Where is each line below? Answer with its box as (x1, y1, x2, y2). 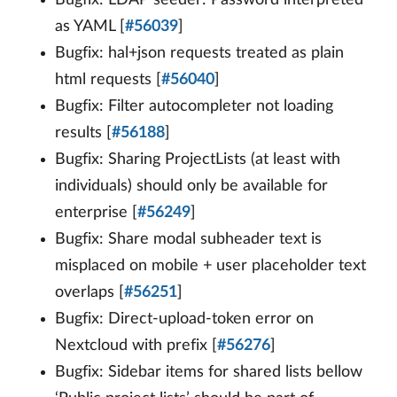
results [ (55, 125, 112, 142)
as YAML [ (55, 19, 125, 35)
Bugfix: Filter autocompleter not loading (55, 98, 333, 115)
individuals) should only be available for (55, 178, 328, 195)
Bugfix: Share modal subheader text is (55, 231, 322, 248)
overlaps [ (55, 284, 124, 301)
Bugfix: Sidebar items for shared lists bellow (55, 364, 362, 381)
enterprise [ (55, 205, 137, 222)
